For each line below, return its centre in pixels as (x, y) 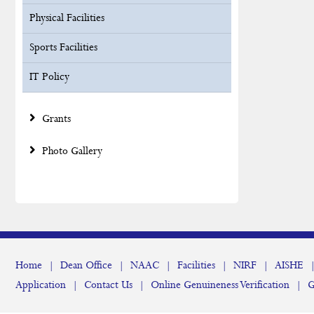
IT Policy (49, 77)
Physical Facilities (67, 18)
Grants (55, 119)
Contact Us (108, 285)
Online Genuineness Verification (220, 285)
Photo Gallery (71, 151)
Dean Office (86, 266)
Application (41, 285)
